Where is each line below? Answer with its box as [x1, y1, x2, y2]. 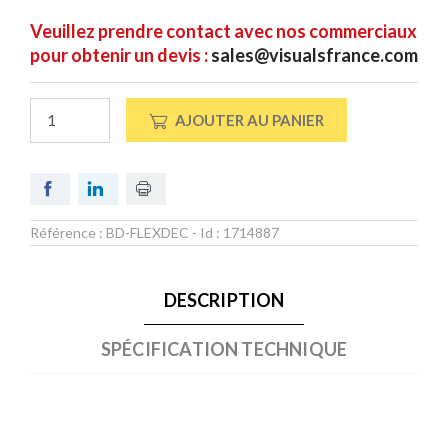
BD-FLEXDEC [106, 223, 189, 241]
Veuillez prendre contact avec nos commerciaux [30, 20, 417, 42]
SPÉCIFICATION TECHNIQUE [100, 337, 348, 360]
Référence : [30, 223, 106, 241]
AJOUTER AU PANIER [175, 111, 324, 130]
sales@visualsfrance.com [211, 44, 418, 66]
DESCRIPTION [163, 288, 285, 311]
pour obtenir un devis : [30, 44, 211, 66]
